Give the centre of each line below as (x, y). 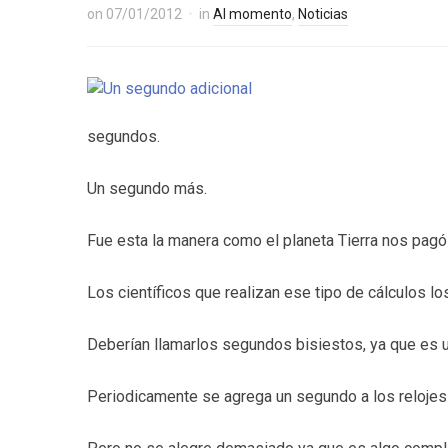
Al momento (252, 14)
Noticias (323, 14)
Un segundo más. (147, 188)
